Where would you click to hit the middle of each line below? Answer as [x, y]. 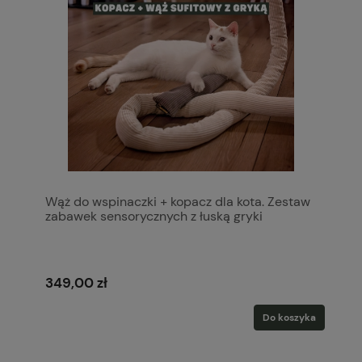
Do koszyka [289, 318]
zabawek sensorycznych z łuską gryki [154, 216]
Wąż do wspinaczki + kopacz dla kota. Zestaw [178, 201]
